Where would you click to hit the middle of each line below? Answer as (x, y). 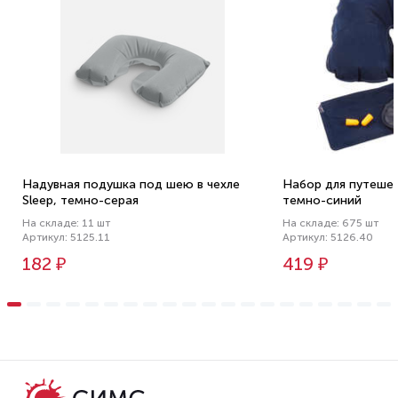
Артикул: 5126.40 (328, 237)
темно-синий (322, 200)
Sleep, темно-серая (80, 200)
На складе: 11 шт (66, 223)
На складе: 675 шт (331, 223)
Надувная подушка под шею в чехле (131, 184)
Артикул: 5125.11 (66, 237)
